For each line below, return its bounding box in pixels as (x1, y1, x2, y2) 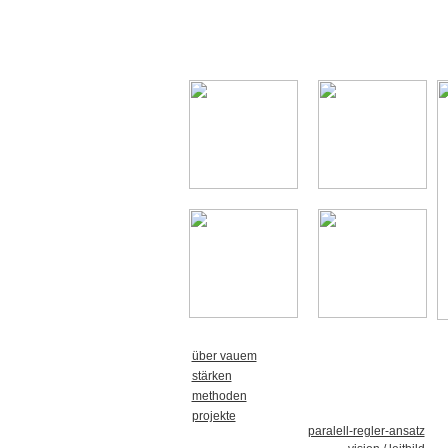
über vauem (191, 349, 257, 363)
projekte (191, 409, 236, 423)
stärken (191, 369, 232, 383)
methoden (191, 389, 247, 403)
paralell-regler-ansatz (307, 424, 425, 438)
